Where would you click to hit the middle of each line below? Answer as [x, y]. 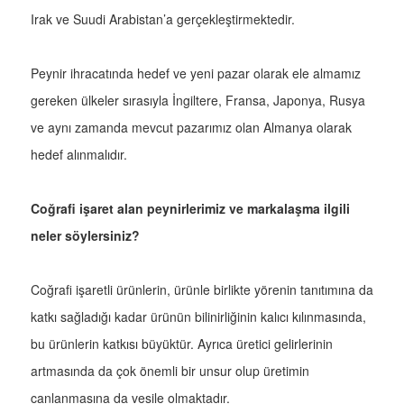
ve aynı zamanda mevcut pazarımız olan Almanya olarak [191, 128]
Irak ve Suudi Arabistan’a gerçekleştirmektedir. [163, 19]
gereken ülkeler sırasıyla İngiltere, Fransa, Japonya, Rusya [198, 101]
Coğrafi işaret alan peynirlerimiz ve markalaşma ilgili [190, 209]
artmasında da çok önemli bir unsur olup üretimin [170, 371]
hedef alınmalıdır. [79, 155]
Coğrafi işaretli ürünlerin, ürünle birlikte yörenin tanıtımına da [202, 290]
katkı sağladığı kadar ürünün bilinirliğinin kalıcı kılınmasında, [198, 317]
